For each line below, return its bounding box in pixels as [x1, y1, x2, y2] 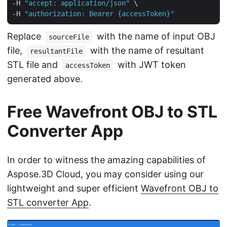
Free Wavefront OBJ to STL [7, 101, 217, 122]
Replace [7, 30, 44, 42]
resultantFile [30, 47, 83, 55]
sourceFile [49, 32, 89, 41]
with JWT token [115, 59, 186, 70]
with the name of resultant [88, 45, 204, 56]
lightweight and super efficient [7, 182, 141, 194]
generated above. [7, 73, 83, 84]
